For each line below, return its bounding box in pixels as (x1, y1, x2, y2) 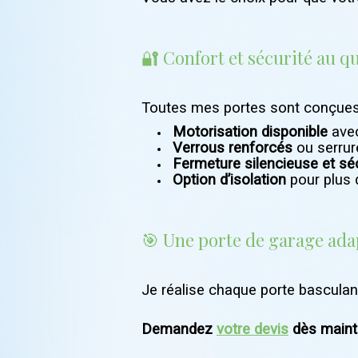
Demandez (141, 320, 217, 338)
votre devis (217, 320, 288, 338)
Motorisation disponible (173, 123, 328, 141)
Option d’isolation (173, 171, 286, 189)
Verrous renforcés (173, 139, 292, 157)
